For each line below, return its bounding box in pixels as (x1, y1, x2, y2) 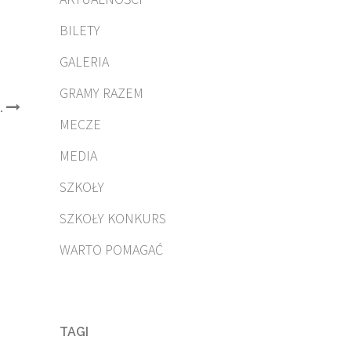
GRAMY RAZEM (60, 84, 143, 102)
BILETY (60, 21, 100, 39)
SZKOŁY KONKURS (60, 209, 166, 227)
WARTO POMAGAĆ (60, 241, 163, 259)
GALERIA (60, 52, 109, 71)
